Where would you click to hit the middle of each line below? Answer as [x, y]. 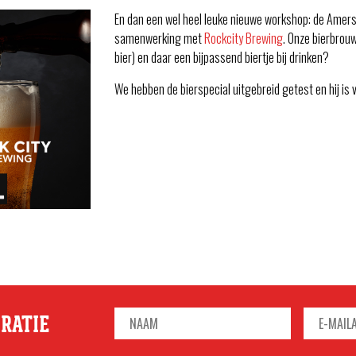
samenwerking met [159, 39]
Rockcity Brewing [244, 39]
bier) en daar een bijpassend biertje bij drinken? [222, 58]
